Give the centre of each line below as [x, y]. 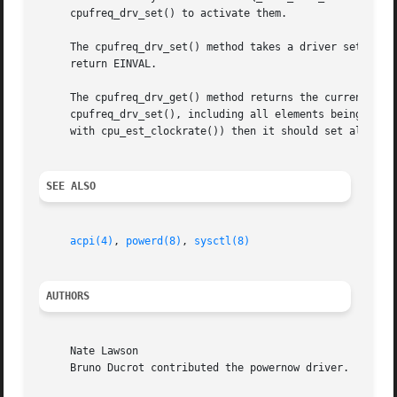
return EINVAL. [98, 64]
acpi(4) [92, 241]
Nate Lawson [89, 351]
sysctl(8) [222, 241]
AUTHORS [68, 296]
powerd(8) [154, 241]
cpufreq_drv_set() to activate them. [163, 14]
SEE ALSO [71, 187]
